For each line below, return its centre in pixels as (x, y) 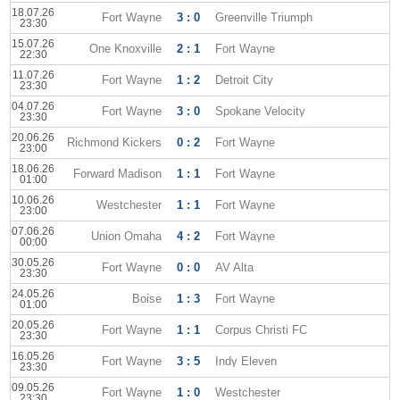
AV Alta (235, 267)
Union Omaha (127, 236)
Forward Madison (118, 174)
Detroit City (245, 80)
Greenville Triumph (264, 17)
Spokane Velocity (261, 111)
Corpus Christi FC (262, 330)
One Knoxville (126, 49)
